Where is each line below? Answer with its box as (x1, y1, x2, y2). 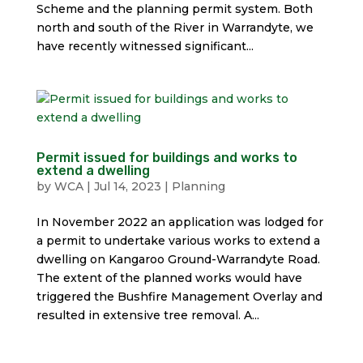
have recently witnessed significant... (36, 39, 254, 53)
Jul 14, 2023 (93, 179, 161, 194)
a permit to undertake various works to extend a (36, 233, 320, 248)
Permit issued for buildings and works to (36, 150, 297, 165)
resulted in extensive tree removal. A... (36, 308, 259, 322)
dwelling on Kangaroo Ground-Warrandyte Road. (36, 252, 320, 267)
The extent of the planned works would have (36, 271, 302, 285)
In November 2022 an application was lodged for (36, 215, 323, 229)
